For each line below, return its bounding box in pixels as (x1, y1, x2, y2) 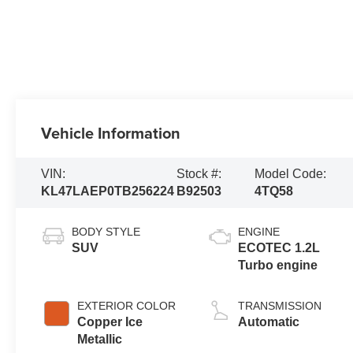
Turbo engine (238, 258, 318, 272)
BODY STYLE (72, 225, 141, 238)
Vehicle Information (41, 121, 181, 144)
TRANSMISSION (238, 299, 322, 312)
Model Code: (255, 166, 327, 180)
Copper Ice (77, 314, 143, 329)
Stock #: (176, 166, 221, 180)
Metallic (77, 332, 123, 346)
